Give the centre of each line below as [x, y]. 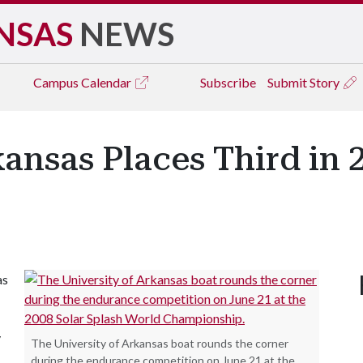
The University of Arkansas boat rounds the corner [160, 343]
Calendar [107, 82]
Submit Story [305, 82]
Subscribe [228, 82]
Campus [57, 82]
